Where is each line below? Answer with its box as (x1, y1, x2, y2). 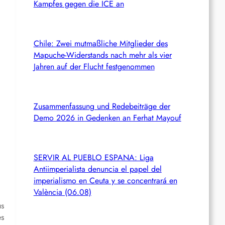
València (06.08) (33, 186, 91, 198)
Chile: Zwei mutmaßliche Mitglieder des (33, 37, 168, 49)
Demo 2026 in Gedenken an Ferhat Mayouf (33, 111, 181, 124)
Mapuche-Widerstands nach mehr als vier (33, 49, 172, 61)
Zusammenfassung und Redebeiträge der (33, 100, 170, 112)
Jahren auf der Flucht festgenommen (33, 60, 155, 72)
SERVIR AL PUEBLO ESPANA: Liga (33, 151, 154, 163)
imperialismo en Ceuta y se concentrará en (33, 174, 177, 186)
